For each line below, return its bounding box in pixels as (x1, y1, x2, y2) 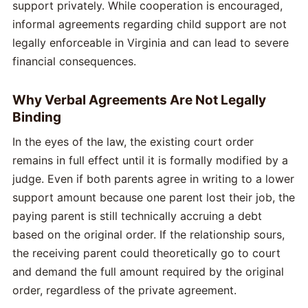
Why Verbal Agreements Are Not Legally (12, 92, 266, 109)
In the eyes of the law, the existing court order (12, 135, 254, 149)
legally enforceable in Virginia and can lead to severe (12, 36, 289, 50)
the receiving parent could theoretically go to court (12, 246, 280, 261)
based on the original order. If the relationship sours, (12, 228, 285, 242)
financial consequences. (12, 54, 136, 69)
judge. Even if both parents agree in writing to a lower (12, 172, 294, 186)
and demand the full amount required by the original (12, 265, 284, 279)
